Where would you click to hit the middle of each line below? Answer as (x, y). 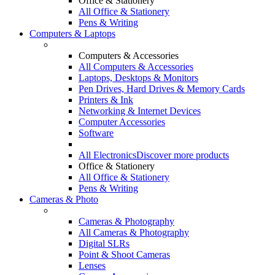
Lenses (92, 265)
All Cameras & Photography (134, 232)
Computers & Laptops (72, 33)
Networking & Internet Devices (140, 111)
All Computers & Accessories (136, 67)
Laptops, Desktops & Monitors (138, 78)
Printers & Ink (106, 100)
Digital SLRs (104, 243)
